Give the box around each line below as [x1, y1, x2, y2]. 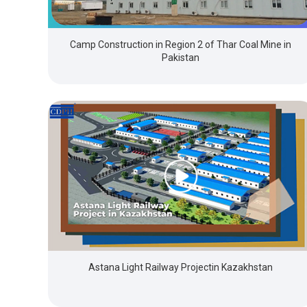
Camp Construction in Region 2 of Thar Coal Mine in [70, 39, 292, 51]
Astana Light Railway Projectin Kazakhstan [88, 261, 273, 273]
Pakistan [162, 52, 200, 64]
